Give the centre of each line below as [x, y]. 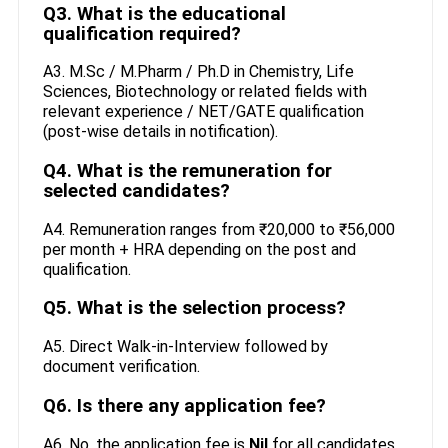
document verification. [121, 367]
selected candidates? [136, 190]
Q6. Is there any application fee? [184, 405]
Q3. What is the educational [164, 13]
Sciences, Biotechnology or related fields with [204, 92]
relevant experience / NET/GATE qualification [203, 112]
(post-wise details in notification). [160, 132]
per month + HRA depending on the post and [199, 249]
